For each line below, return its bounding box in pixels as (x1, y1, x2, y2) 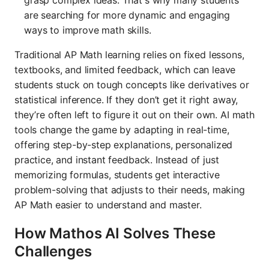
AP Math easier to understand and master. (14, 198, 202, 211)
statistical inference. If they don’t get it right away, (14, 93, 238, 106)
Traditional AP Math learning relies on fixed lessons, (14, 48, 244, 61)
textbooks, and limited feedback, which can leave (14, 63, 236, 76)
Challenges (14, 242, 92, 260)
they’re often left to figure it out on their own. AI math (14, 108, 255, 121)
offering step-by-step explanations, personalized (14, 138, 233, 151)
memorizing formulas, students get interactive (14, 168, 220, 181)
